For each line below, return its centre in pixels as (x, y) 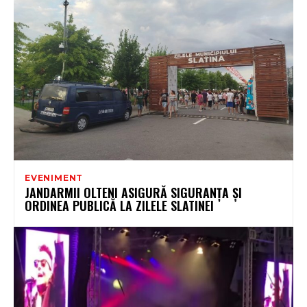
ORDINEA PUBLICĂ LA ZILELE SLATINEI (119, 206)
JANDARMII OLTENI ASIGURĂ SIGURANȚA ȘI (133, 193)
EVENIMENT (54, 178)
